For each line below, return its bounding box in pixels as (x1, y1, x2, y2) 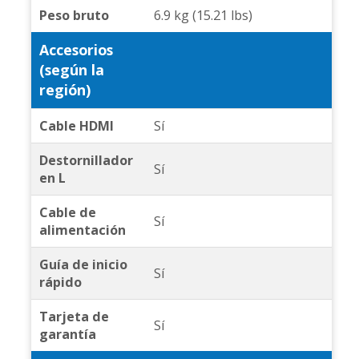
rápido (38, 273, 82, 292)
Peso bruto (38, 6, 109, 25)
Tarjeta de (38, 308, 109, 326)
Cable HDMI (38, 117, 114, 135)
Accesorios (38, 40, 113, 60)
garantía (38, 325, 96, 344)
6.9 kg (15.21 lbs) (153, 6, 252, 25)
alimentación (38, 221, 126, 240)
